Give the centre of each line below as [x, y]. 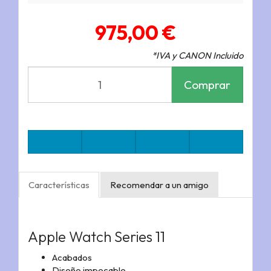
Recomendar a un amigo [159, 185]
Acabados [72, 257]
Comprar [207, 84]
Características [59, 185]
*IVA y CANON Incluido [198, 56]
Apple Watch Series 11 [96, 237]
